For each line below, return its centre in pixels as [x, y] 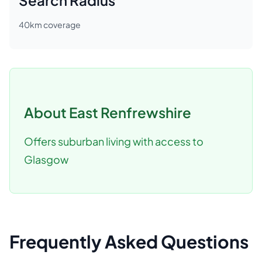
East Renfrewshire [130, 112]
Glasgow [46, 159]
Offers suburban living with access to [114, 141]
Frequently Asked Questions [129, 242]
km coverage [55, 25]
